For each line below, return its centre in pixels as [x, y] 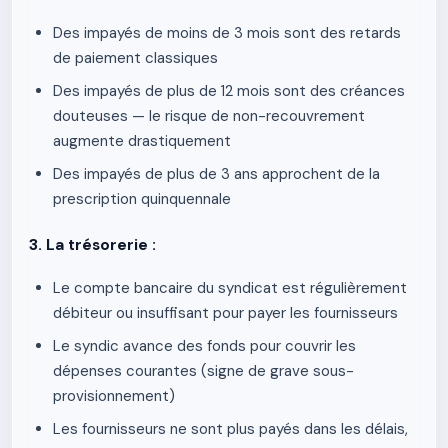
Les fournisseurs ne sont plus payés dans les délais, [230, 429]
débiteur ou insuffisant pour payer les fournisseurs [225, 313]
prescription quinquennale [142, 199]
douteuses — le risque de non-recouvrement [209, 116]
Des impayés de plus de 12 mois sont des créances [229, 91]
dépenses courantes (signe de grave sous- [203, 371]
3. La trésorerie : [92, 245]
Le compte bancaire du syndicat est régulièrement [230, 288]
